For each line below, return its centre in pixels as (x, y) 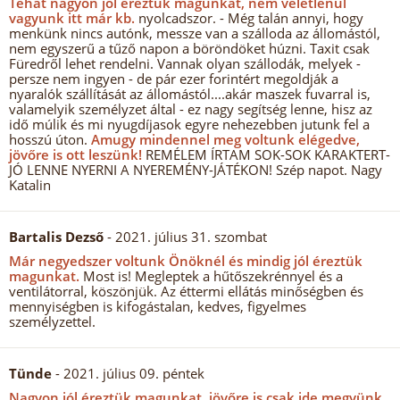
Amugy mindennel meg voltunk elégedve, (224, 139)
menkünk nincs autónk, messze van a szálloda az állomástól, (195, 33)
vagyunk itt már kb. (72, 18)
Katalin (30, 185)
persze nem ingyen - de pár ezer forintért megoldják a (174, 79)
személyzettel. (52, 321)
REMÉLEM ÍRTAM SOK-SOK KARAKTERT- (266, 154)
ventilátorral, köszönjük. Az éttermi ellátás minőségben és (186, 291)
